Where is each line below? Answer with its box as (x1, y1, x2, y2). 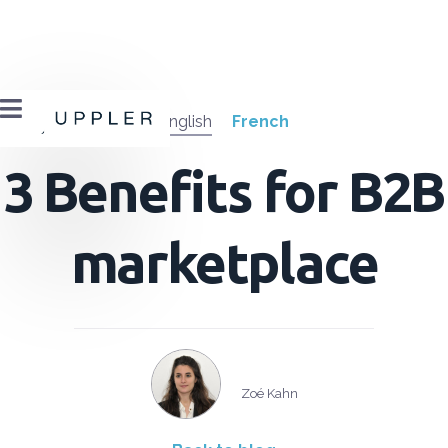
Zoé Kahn (240, 385, 298, 401)
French (232, 112, 289, 131)
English (159, 112, 212, 131)
